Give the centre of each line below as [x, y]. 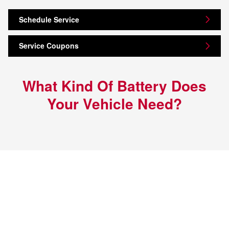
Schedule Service [49, 19]
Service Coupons [49, 46]
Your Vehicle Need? [114, 103]
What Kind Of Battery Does [114, 85]
